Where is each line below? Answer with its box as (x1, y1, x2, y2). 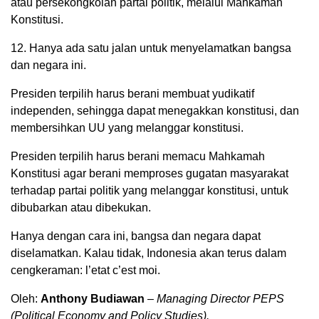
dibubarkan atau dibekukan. (11, 202, 151, 214)
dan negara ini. (11, 59, 86, 71)
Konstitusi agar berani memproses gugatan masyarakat (11, 167, 288, 179)
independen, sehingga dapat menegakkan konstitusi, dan (11, 105, 299, 117)
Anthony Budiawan (41, 293, 145, 305)
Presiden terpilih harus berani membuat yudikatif (11, 88, 254, 100)
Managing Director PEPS (157, 293, 284, 305)
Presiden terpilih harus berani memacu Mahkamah (11, 150, 265, 162)
